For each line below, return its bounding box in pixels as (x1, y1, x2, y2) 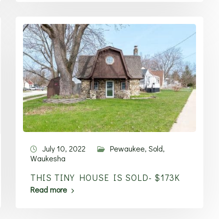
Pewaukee (110, 143, 145, 153)
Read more (30, 184, 67, 195)
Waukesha (30, 153, 66, 163)
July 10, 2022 (42, 143, 86, 153)
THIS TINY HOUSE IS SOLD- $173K (30, 172, 180, 183)
